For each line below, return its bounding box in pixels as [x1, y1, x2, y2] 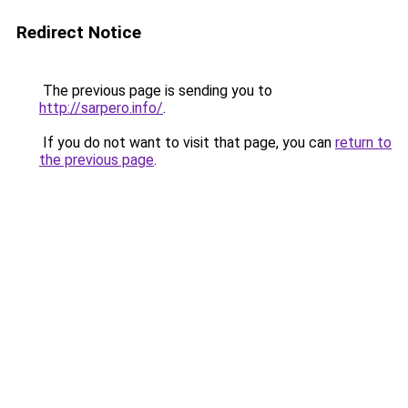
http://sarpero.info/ [39, 99, 163, 117]
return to [335, 134, 392, 151]
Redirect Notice [16, 22, 141, 43]
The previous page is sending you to [39, 82, 272, 99]
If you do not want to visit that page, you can [39, 134, 335, 151]
